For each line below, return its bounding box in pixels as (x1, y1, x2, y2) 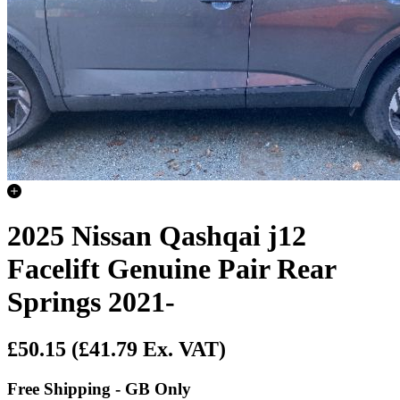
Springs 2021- (7, 285, 175, 318)
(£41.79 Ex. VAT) (71, 337, 226, 362)
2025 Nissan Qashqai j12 (7, 219, 306, 252)
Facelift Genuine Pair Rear (7, 252, 336, 285)
